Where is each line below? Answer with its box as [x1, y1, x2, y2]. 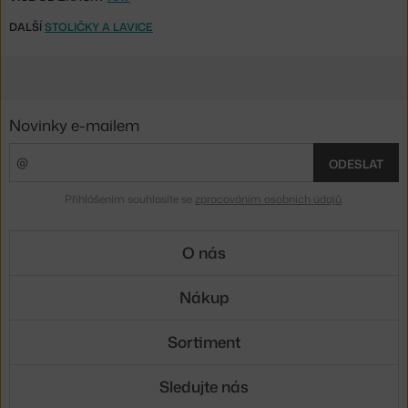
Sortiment [168, 331, 240, 353]
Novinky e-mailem [9, 114, 139, 137]
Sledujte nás [159, 375, 249, 398]
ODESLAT [329, 155, 383, 172]
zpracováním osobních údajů [195, 190, 342, 207]
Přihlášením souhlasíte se [65, 190, 195, 207]
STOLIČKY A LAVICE [45, 19, 153, 36]
